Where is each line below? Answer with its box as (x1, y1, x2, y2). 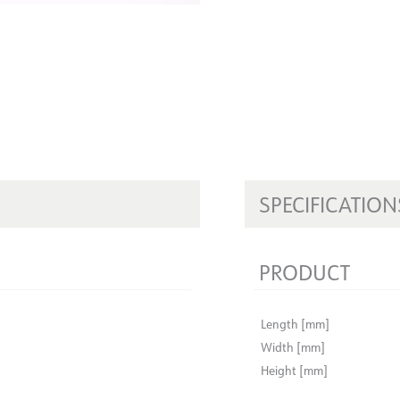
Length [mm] (261, 315, 329, 332)
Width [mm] (261, 338, 325, 355)
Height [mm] (261, 362, 328, 379)
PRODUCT (259, 257, 350, 286)
